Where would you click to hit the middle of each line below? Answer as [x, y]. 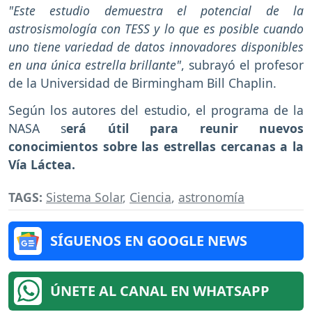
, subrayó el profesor [243, 65]
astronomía [211, 197]
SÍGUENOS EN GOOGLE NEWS [149, 240]
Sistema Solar [84, 197]
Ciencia [150, 197]
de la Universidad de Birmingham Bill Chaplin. [142, 83]
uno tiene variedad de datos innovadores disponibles [156, 47]
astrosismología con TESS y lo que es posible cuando [156, 29]
